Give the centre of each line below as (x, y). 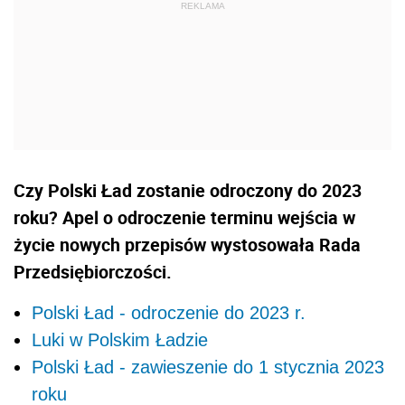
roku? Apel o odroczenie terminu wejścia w (184, 218)
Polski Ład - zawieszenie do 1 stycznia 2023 (208, 367)
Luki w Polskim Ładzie (120, 340)
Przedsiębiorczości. (93, 272)
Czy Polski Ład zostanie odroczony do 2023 (188, 191)
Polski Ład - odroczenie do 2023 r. (169, 313)
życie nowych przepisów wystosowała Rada (187, 245)
